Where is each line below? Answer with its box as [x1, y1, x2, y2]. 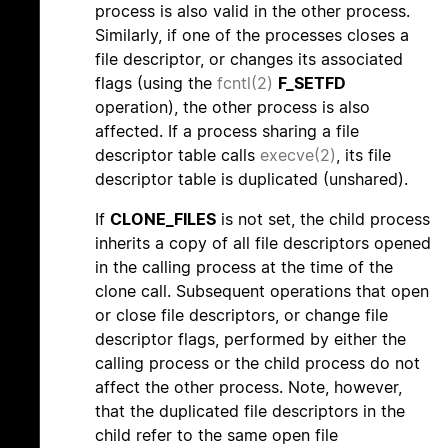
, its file [336, 145, 391, 166]
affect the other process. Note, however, [95, 377, 402, 398]
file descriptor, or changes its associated [95, 49, 403, 70]
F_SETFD [278, 73, 346, 94]
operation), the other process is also [95, 97, 370, 118]
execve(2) [260, 145, 336, 166]
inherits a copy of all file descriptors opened [95, 233, 431, 254]
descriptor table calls [95, 145, 260, 166]
